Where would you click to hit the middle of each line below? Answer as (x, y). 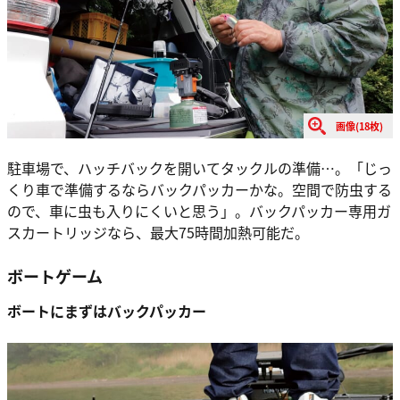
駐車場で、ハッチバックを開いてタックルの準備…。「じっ (200, 167)
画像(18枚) (359, 125)
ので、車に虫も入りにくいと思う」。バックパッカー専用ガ (199, 210)
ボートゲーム (55, 275)
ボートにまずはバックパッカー (107, 311)
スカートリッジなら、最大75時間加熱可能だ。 (158, 232)
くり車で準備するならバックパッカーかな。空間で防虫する (200, 189)
